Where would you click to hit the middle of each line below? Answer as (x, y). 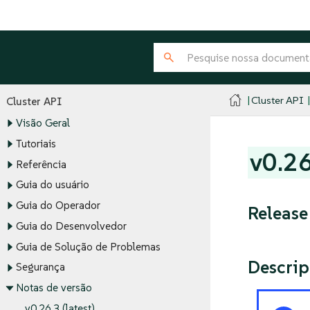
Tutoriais (36, 144)
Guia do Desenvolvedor (71, 226)
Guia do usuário (52, 185)
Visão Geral (43, 123)
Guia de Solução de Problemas (88, 246)
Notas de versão (54, 288)
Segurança (40, 267)
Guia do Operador (58, 206)
